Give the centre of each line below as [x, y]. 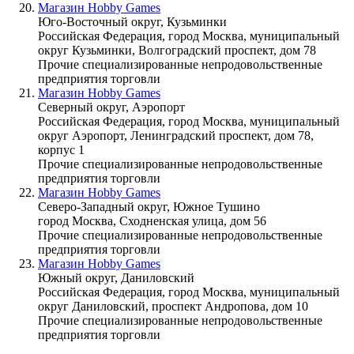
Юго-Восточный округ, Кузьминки [132, 21]
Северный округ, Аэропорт [111, 107]
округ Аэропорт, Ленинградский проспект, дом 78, [176, 135]
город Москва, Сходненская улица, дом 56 [152, 220]
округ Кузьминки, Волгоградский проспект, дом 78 [177, 50]
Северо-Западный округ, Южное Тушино [149, 206]
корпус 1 [61, 149]
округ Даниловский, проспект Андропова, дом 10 [173, 306]
